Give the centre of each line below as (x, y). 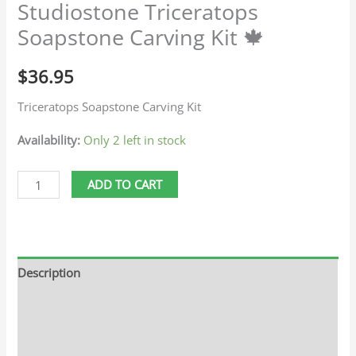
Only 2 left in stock (135, 139)
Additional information (80, 306)
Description (49, 273)
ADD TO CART (125, 185)
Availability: (49, 139)
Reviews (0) (48, 339)
